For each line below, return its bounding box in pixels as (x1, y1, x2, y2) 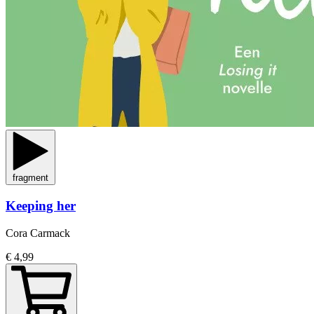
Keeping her (6, 198, 76, 214)
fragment (13, 172, 48, 184)
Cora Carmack (6, 226, 70, 239)
